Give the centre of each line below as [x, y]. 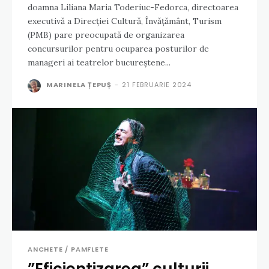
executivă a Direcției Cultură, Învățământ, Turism [125, 21]
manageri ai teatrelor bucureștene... [99, 63]
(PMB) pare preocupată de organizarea [106, 35]
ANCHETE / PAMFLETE [68, 249]
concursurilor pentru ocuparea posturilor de [118, 49]
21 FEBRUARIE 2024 [157, 85]
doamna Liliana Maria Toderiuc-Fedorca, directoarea [133, 8]
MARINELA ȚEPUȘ [79, 85]
